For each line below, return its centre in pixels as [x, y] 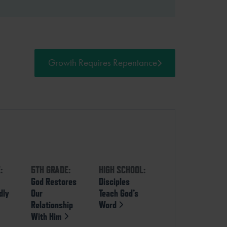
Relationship [52, 204]
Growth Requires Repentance [103, 63]
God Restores [54, 181]
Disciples [115, 181]
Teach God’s [119, 193]
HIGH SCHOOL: [122, 169]
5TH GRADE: [51, 169]
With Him [48, 216]
